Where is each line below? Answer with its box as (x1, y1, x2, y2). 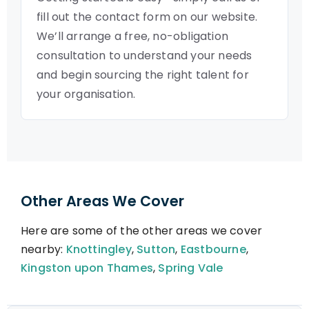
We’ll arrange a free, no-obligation (37, 28, 228, 44)
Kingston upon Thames (21, 260, 153, 276)
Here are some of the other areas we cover (21, 223, 263, 239)
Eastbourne (180, 241, 246, 257)
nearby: (21, 241, 66, 257)
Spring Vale (158, 260, 223, 276)
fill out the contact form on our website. (37, 9, 258, 25)
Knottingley (66, 241, 132, 257)
